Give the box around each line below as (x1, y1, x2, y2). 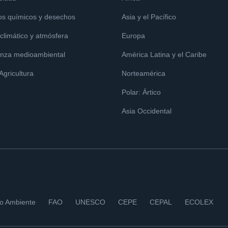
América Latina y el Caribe (122, 50, 207, 59)
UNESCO (75, 198, 105, 206)
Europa (122, 32, 145, 40)
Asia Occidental (122, 107, 172, 115)
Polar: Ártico (122, 88, 161, 96)
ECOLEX (185, 198, 213, 206)
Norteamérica (122, 69, 165, 77)
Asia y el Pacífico (122, 13, 176, 21)
